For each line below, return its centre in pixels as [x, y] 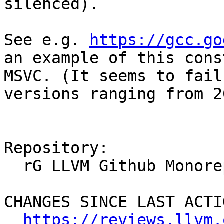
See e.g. [47, 40]
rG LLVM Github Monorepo [13, 166]
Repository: [56, 148]
